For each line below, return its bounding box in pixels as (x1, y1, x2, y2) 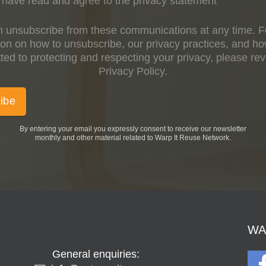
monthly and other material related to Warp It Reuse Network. (35, 133, 231, 142)
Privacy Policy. (99, 65, 167, 77)
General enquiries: (52, 248, 140, 260)
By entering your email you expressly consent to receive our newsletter (20, 124, 246, 133)
